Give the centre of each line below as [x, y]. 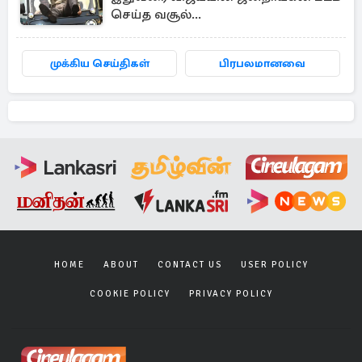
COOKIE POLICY [130, 293]
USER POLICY [274, 264]
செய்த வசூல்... [156, 14]
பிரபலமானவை [263, 63]
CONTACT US [189, 264]
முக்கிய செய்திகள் [99, 63]
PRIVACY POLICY [231, 293]
